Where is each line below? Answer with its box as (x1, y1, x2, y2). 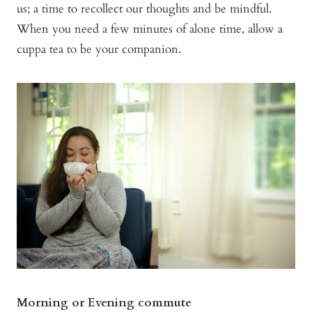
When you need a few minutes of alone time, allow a (17, 21, 283, 38)
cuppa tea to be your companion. (17, 41, 181, 58)
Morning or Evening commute (17, 294, 192, 311)
